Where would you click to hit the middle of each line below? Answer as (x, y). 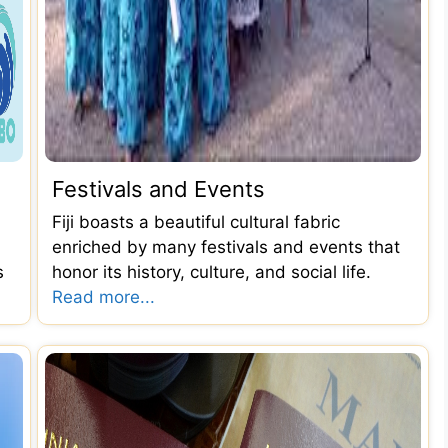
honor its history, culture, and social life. (211, 271)
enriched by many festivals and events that (226, 246)
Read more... (103, 296)
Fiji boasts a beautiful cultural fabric (196, 221)
